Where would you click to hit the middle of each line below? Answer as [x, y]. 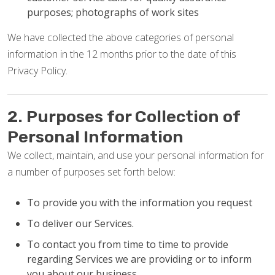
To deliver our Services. [80, 223]
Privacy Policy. [37, 71]
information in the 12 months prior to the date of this [122, 54]
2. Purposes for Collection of [124, 117]
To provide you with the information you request [140, 203]
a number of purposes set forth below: [91, 172]
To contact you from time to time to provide [128, 244]
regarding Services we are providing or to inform [139, 259]
